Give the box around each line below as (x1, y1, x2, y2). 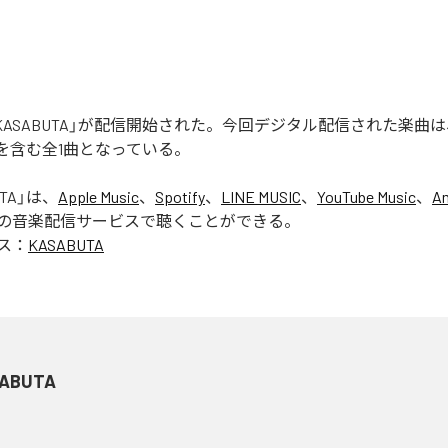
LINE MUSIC (221, 186, 301, 206)
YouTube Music (317, 186, 416, 206)
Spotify (155, 186, 205, 206)
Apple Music (58, 186, 139, 206)
